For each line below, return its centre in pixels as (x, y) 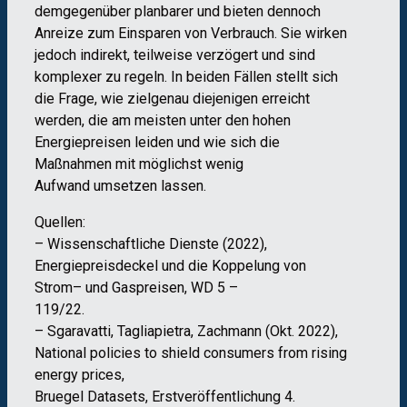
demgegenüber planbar (108, 12)
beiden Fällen (229, 77)
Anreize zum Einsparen (109, 34)
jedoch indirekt (81, 55)
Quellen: (60, 223)
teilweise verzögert (196, 55)
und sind (288, 55)
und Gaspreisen (135, 288)
